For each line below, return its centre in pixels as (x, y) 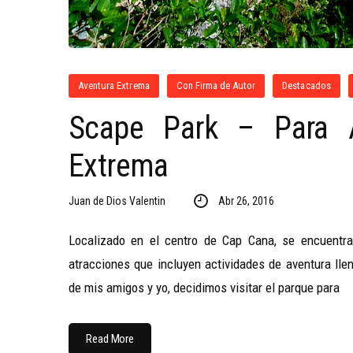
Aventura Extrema (114, 85)
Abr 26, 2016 (246, 201)
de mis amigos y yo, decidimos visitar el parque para (204, 288)
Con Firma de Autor (216, 85)
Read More (110, 339)
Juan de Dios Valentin (117, 201)
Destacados (307, 85)
